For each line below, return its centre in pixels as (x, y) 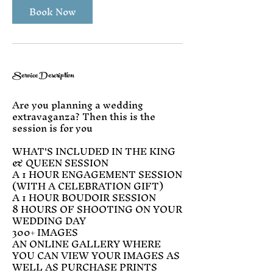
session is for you (52, 128)
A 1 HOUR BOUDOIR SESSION (84, 198)
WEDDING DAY (49, 221)
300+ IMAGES (45, 232)
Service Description (43, 76)
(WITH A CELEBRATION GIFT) (88, 186)
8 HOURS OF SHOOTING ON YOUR (97, 209)
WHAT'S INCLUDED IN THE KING (94, 151)
